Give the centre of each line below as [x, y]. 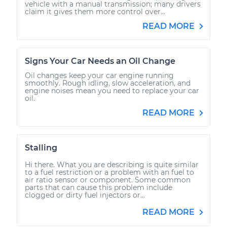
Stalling [41, 147]
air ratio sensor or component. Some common [108, 180]
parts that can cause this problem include [99, 187]
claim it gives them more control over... [95, 11]
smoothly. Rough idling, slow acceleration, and [108, 83]
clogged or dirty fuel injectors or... [85, 195]
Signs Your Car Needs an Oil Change [100, 61]
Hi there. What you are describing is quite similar [112, 164]
